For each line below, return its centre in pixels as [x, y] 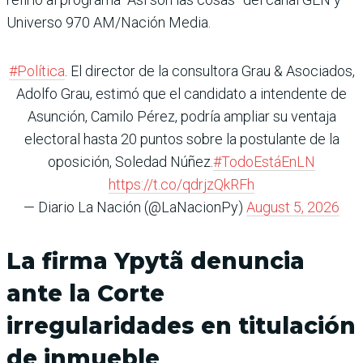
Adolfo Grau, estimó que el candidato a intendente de [181, 93]
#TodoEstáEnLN [264, 161]
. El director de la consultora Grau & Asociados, [209, 70]
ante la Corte [85, 293]
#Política [36, 70]
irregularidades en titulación [181, 325]
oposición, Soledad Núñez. [130, 161]
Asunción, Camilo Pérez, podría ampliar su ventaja [181, 116]
